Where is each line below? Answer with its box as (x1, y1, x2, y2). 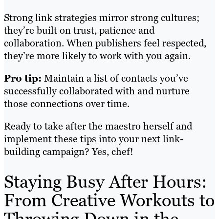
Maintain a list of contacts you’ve (42, 71, 188, 85)
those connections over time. (4, 97, 132, 110)
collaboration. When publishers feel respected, (4, 36, 206, 49)
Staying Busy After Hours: (4, 170, 207, 193)
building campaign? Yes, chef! (4, 145, 133, 158)
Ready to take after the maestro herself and (4, 119, 192, 132)
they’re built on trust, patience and (4, 23, 154, 37)
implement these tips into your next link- (4, 132, 183, 145)
